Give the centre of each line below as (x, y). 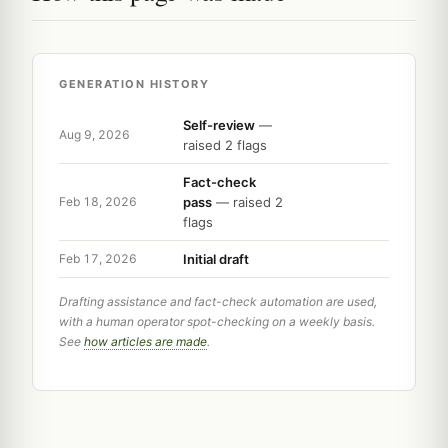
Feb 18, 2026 (98, 202)
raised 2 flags (225, 144)
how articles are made (145, 341)
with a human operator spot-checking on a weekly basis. (217, 321)
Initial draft (216, 258)
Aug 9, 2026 (94, 135)
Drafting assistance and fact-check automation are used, (218, 301)
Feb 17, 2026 (98, 259)
